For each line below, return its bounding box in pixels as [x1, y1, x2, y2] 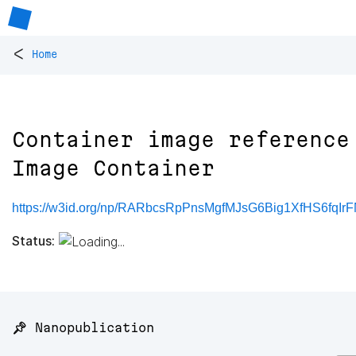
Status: [12, 232, 55, 249]
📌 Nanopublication [12, 320, 154, 335]
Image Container [12, 157, 215, 180]
